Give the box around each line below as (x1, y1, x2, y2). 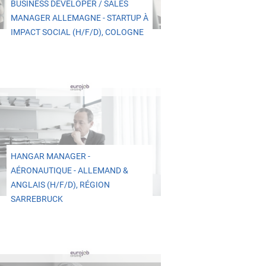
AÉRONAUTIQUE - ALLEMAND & (10, 165, 128, 176)
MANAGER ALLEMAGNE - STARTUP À (10, 13, 148, 24)
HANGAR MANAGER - (10, 151, 90, 161)
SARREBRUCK (10, 194, 63, 204)
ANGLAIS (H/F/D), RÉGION (10, 179, 110, 190)
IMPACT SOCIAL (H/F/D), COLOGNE (10, 27, 144, 38)
